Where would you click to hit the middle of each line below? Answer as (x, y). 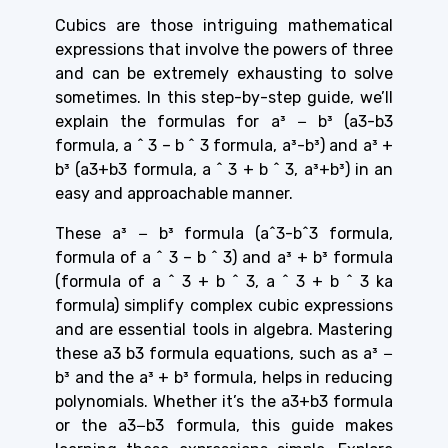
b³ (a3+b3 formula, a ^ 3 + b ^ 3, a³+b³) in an (224, 169)
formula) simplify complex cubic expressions (224, 305)
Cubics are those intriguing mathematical (224, 25)
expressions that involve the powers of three (224, 49)
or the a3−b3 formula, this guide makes (224, 425)
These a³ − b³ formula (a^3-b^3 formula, (224, 233)
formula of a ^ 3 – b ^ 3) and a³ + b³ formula (224, 257)
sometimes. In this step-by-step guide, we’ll (224, 97)
